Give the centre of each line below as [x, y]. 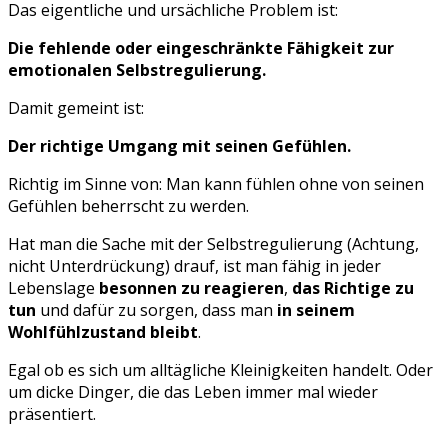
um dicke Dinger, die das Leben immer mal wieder [193, 392]
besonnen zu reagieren [189, 288]
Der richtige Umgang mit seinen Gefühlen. [179, 146]
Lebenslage [51, 288]
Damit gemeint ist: [76, 108]
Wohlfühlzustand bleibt [103, 332]
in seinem [316, 310]
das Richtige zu [353, 288]
